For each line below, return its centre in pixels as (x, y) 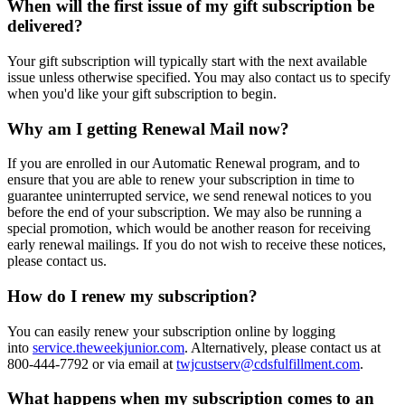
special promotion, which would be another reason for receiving (189, 229)
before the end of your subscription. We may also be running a (184, 212)
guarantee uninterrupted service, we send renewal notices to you (189, 196)
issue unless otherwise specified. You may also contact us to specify (199, 77)
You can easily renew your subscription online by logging (171, 331)
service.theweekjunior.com (108, 347)
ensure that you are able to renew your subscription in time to (181, 180)
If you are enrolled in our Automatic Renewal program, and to (184, 164)
